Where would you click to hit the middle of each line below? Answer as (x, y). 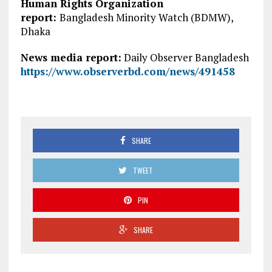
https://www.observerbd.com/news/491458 (127, 72)
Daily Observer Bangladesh (185, 58)
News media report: (71, 58)
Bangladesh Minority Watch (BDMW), (146, 18)
